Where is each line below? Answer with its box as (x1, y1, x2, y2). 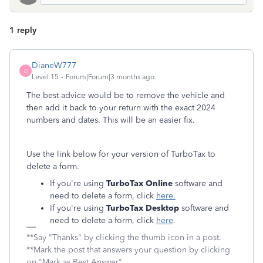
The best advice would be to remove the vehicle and (26, 90, 225, 100)
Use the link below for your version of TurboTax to (26, 149, 215, 159)
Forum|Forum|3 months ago (66, 73, 154, 81)
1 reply (9, 25, 36, 35)
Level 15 (32, 73, 59, 81)
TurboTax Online (106, 178, 173, 188)
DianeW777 (32, 60, 76, 70)
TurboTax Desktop (106, 203, 179, 213)
